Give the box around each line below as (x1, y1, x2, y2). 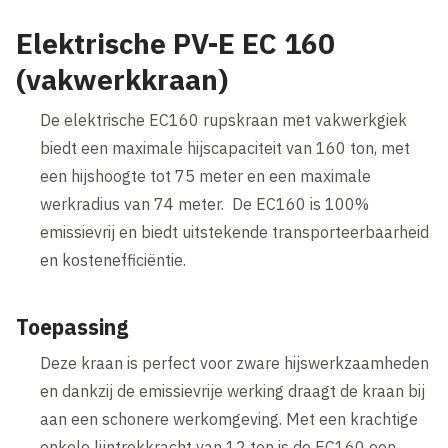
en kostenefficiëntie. (40, 250, 187, 271)
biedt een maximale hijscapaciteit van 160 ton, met (40, 138, 411, 159)
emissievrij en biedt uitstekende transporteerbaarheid (40, 222, 430, 243)
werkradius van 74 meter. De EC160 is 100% (40, 194, 370, 215)
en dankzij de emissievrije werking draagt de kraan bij (40, 381, 426, 402)
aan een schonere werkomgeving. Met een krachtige (40, 409, 419, 430)
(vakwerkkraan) (16, 61, 229, 99)
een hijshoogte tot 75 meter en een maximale (40, 166, 372, 187)
